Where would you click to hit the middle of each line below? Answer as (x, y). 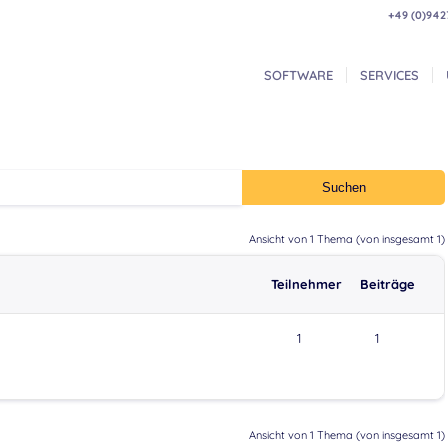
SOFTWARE (299, 75)
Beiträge (387, 284)
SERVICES (390, 75)
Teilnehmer (306, 284)
